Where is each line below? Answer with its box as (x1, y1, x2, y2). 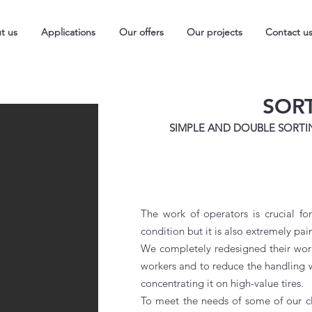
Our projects (187, 26, 242, 38)
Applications (41, 26, 95, 38)
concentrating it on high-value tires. (140, 276, 306, 290)
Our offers (119, 26, 164, 38)
